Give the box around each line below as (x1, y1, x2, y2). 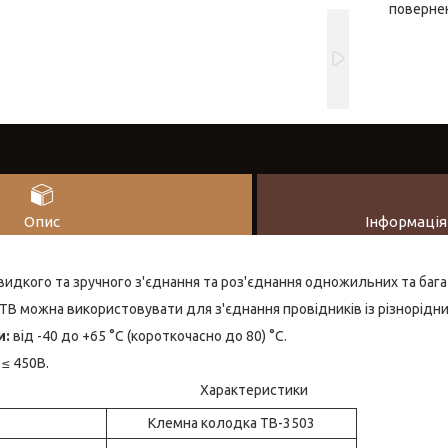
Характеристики (200, 381, 308, 398)
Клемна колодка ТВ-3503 (148, 414, 315, 431)
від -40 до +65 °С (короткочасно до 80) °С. (10, 327, 287, 344)
